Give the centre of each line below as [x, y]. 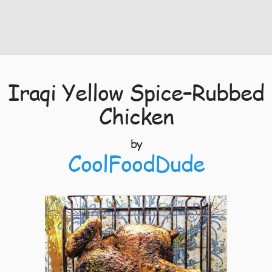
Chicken [136, 116]
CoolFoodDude [136, 163]
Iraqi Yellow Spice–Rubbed [136, 92]
